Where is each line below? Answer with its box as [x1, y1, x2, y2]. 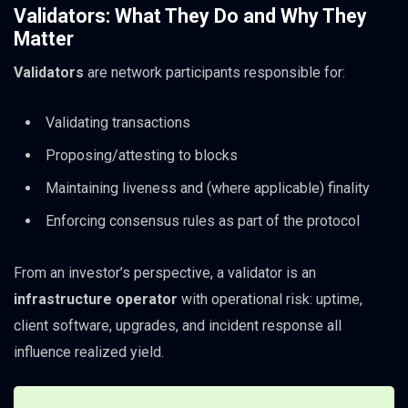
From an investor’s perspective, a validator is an [14, 263, 316, 281]
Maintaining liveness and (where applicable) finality [46, 179, 370, 198]
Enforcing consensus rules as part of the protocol [46, 212, 360, 230]
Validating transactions [46, 114, 190, 132]
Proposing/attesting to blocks [46, 147, 238, 165]
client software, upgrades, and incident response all [14, 316, 342, 334]
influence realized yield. [14, 342, 164, 361]
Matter [14, 27, 74, 51]
